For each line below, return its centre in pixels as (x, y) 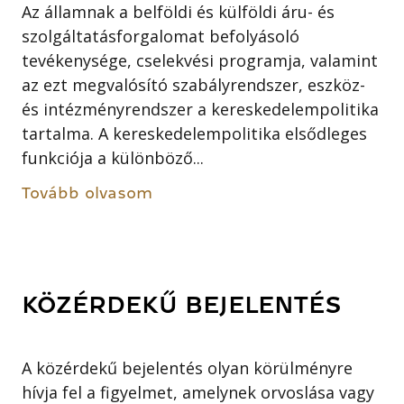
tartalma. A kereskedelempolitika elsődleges (195, 133)
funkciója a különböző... (113, 157)
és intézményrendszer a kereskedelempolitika (201, 109)
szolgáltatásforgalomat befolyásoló (161, 36)
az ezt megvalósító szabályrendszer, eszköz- (194, 84)
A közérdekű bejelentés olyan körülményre (188, 368)
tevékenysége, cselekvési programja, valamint (200, 60)
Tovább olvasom (87, 193)
